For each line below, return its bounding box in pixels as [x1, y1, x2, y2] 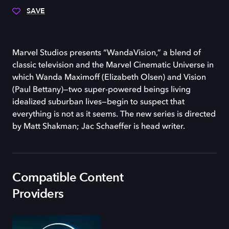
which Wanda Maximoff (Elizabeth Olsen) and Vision [12, 74, 206, 82]
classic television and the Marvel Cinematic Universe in [12, 61, 214, 70]
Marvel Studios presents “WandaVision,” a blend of [12, 49, 201, 57]
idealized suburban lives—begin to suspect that [12, 98, 185, 106]
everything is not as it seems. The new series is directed [12, 110, 216, 119]
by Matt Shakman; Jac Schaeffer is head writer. [12, 123, 185, 131]
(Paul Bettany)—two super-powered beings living [12, 86, 191, 94]
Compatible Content [12, 169, 123, 186]
